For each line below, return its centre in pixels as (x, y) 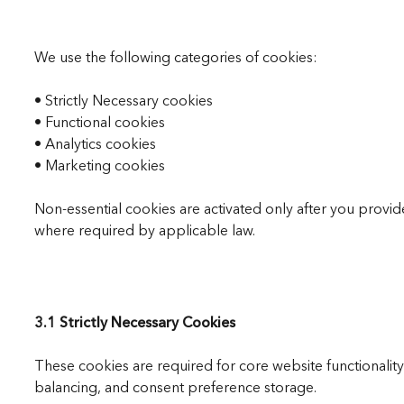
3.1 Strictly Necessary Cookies (134, 322)
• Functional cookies (99, 122)
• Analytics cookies (95, 144)
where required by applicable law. (144, 230)
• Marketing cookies (99, 165)
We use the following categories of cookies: (175, 57)
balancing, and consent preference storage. (175, 387)
